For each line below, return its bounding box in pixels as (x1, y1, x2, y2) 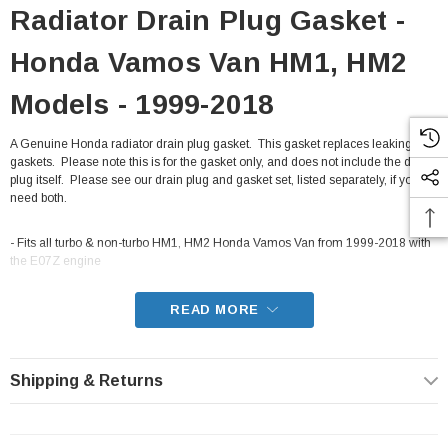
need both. (10, 191, 67, 205)
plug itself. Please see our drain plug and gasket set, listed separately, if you (10, 173, 419, 187)
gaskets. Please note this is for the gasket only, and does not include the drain (10, 155, 432, 169)
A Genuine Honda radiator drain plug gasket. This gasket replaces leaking (10, 137, 412, 151)
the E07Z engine (10, 254, 101, 268)
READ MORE (170, 302, 259, 317)
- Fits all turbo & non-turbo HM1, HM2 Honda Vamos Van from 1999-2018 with (10, 236, 431, 250)
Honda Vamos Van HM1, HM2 (10, 47, 407, 78)
